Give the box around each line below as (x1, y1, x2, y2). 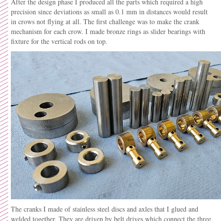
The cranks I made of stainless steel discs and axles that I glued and (11, 204, 198, 214)
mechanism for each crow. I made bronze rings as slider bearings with (11, 27, 205, 36)
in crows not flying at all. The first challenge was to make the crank (11, 17, 199, 26)
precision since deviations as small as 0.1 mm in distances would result (11, 7, 208, 16)
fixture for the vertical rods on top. (11, 37, 108, 46)
